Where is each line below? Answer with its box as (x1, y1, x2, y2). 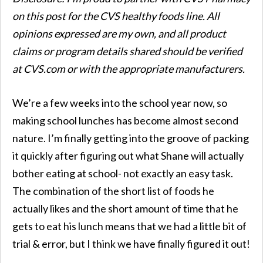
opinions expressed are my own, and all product (12, 26, 226, 40)
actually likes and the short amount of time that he (12, 201, 238, 215)
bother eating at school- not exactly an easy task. (12, 166, 233, 180)
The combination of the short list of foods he (12, 184, 214, 197)
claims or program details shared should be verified (12, 44, 242, 58)
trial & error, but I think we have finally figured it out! (12, 237, 250, 250)
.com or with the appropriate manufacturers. (43, 62, 245, 75)
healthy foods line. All (120, 9, 220, 22)
